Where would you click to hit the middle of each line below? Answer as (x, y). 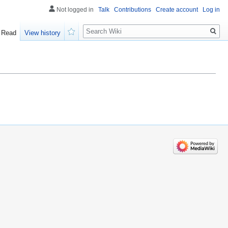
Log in (211, 10)
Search (99, 26)
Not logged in (75, 10)
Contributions (133, 10)
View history (43, 33)
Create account (177, 10)
